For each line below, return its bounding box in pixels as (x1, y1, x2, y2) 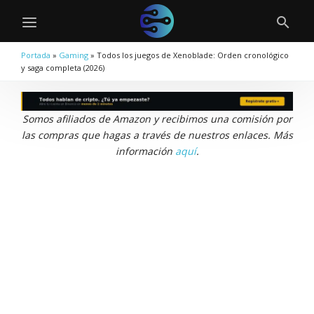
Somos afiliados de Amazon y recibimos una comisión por (22, 112, 292, 126)
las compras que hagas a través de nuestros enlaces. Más (21, 128, 293, 142)
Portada (21, 50, 50, 60)
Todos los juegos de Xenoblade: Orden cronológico (97, 50, 289, 60)
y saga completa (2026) (21, 62, 104, 73)
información (115, 144, 175, 158)
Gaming (59, 50, 88, 60)
